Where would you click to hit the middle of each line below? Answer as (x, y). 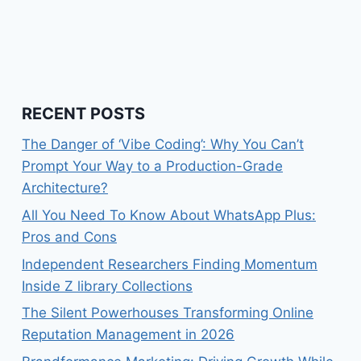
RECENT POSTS (83, 114)
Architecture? (65, 188)
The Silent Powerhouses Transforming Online (168, 313)
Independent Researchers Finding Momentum (170, 264)
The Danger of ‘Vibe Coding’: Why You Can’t (163, 145)
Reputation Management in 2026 (128, 335)
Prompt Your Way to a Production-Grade (152, 166)
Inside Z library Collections (107, 286)
